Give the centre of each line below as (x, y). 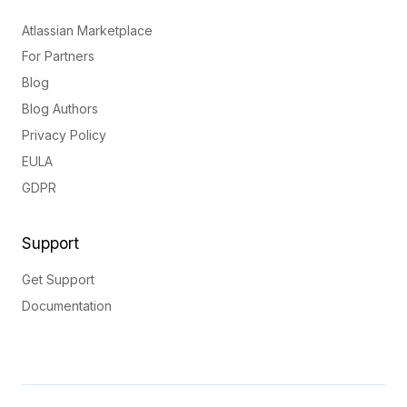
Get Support (58, 279)
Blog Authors (60, 109)
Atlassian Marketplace (87, 30)
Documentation (67, 305)
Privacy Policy (64, 134)
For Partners (58, 56)
